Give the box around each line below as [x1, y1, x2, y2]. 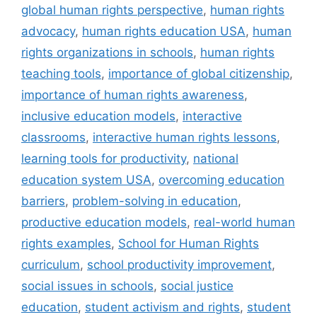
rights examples [21, 236, 111, 250]
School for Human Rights [118, 236, 259, 250]
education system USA [21, 172, 151, 187]
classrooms [21, 129, 86, 144]
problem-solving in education [72, 193, 238, 208]
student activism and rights [85, 299, 240, 314]
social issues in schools [21, 278, 154, 293]
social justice [161, 278, 234, 293]
